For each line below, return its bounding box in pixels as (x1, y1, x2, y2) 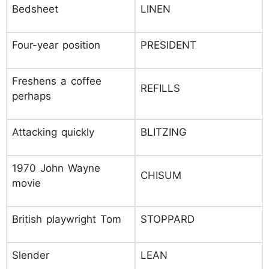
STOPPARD (141, 213, 195, 225)
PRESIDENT (141, 39, 196, 51)
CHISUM (141, 169, 181, 181)
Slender (12, 249, 49, 261)
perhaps (12, 90, 51, 102)
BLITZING (141, 126, 187, 138)
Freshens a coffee (12, 75, 101, 87)
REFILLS (141, 82, 180, 94)
